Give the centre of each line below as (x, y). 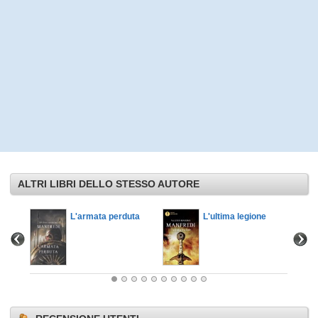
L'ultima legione (234, 216)
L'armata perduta (105, 216)
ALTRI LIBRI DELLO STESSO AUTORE (109, 183)
